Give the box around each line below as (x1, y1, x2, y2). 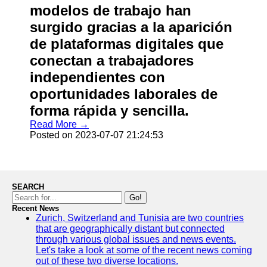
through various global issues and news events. (36, 234, 236, 244)
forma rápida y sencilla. (30, 103, 189, 119)
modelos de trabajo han (30, 2, 191, 18)
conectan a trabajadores (30, 52, 194, 69)
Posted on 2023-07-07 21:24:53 (30, 130, 163, 140)
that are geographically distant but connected (36, 223, 225, 234)
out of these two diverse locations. (36, 256, 178, 266)
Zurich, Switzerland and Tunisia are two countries (36, 213, 244, 223)
